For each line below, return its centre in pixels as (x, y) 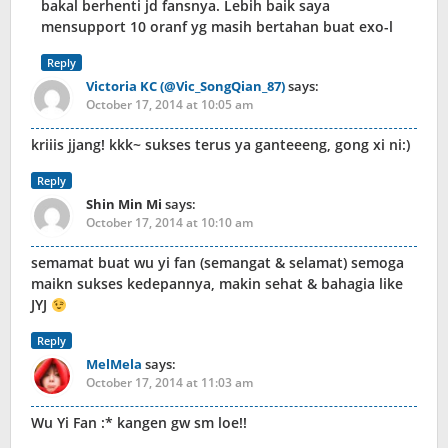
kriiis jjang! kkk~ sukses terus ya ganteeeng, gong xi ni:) (220, 145)
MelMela (114, 364)
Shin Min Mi (124, 204)
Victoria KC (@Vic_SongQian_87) (185, 86)
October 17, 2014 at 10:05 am (169, 105)
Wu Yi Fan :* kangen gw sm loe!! (139, 423)
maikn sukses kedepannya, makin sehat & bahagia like (217, 284)
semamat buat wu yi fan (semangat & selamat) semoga (217, 263)
